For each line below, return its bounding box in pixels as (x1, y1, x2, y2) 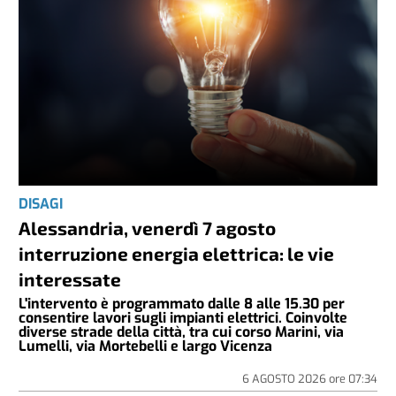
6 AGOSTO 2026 (241, 370, 329, 386)
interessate (19, 267, 122, 290)
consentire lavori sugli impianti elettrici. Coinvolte (19, 308, 348, 327)
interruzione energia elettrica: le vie (19, 241, 335, 264)
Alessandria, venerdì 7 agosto (19, 216, 277, 239)
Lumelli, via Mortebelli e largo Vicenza (19, 336, 273, 355)
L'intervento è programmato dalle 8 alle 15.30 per (19, 293, 346, 313)
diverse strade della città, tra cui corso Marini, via (19, 322, 345, 341)
